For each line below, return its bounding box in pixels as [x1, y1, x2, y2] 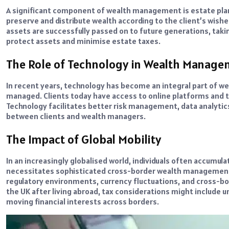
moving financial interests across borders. [6, 196, 159, 207]
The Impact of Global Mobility [6, 131, 161, 147]
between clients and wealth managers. [6, 110, 146, 121]
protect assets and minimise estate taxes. [6, 35, 161, 46]
